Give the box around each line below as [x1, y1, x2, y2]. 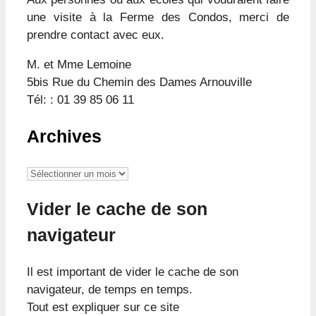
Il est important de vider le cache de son [27, 265, 238, 279]
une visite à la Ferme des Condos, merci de [27, 11, 289, 25]
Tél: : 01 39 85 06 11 [27, 93, 134, 107]
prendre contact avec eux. [27, 28, 164, 42]
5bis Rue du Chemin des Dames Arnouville [27, 75, 252, 90]
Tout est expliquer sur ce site [27, 300, 179, 315]
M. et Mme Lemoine [27, 58, 131, 72]
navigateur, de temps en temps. [27, 283, 193, 297]
